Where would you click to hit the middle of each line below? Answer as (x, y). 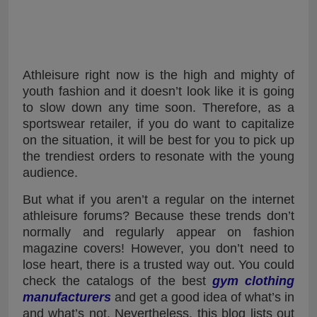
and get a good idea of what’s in (203, 297)
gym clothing (253, 281)
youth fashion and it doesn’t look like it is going (158, 91)
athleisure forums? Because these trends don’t (158, 215)
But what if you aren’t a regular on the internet (158, 199)
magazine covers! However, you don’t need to (158, 248)
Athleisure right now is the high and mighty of (158, 75)
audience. (50, 172)
